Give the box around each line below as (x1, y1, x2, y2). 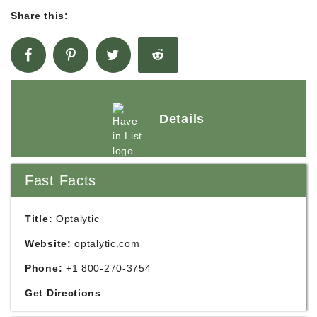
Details (159, 111, 204, 126)
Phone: (25, 263, 63, 274)
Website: (25, 238, 71, 249)
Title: (25, 213, 53, 224)
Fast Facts (25, 173, 96, 188)
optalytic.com (74, 238, 140, 249)
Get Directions (25, 287, 101, 299)
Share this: (11, 10, 69, 21)
